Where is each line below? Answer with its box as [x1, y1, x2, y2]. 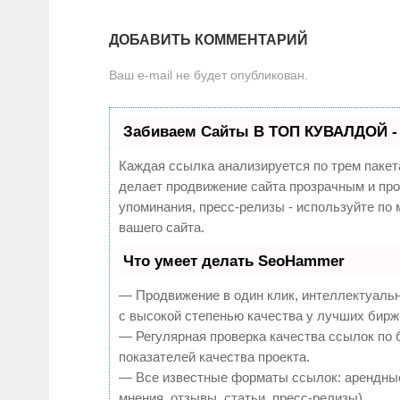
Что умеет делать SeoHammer [123, 253, 345, 271]
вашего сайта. [119, 220, 204, 236]
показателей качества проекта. [119, 349, 310, 365]
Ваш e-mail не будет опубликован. [109, 68, 308, 83]
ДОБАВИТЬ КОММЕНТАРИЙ [109, 32, 308, 48]
